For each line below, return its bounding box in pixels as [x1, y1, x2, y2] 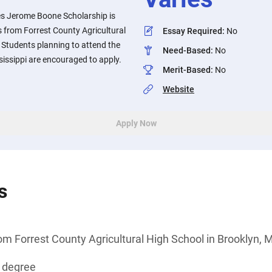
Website [163, 84, 194, 94]
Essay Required [163, 26, 222, 36]
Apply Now [115, 118, 157, 128]
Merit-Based [163, 65, 211, 75]
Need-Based [163, 46, 211, 55]
